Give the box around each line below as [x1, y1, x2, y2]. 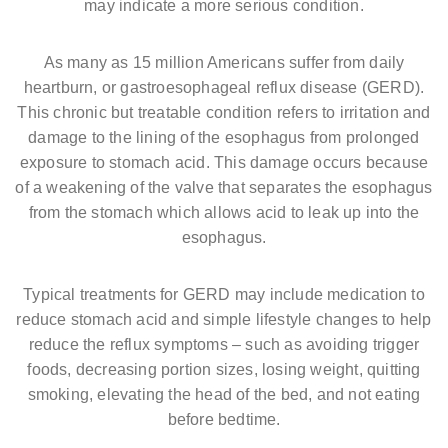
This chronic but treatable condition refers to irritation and [17, 103, 431, 121]
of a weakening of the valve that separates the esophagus [15, 178, 433, 196]
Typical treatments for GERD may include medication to [23, 285, 425, 303]
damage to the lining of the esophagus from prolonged [28, 128, 420, 146]
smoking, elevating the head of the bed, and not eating [27, 385, 421, 403]
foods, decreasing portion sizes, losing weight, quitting [27, 360, 421, 378]
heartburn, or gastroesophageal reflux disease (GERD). [23, 78, 425, 96]
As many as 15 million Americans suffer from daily [43, 53, 405, 71]
